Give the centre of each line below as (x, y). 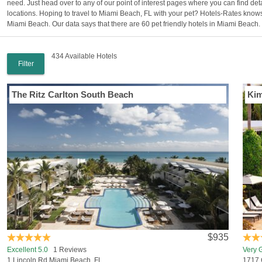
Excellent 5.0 (27, 250)
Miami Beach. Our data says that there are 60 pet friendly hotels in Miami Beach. (134, 24)
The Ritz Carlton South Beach (73, 94)
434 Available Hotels (84, 56)
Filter (26, 64)
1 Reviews (67, 250)
